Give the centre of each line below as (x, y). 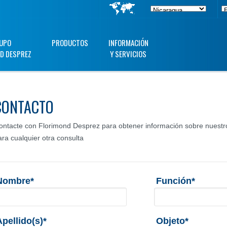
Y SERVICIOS (128, 54)
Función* (176, 181)
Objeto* (172, 221)
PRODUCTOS (70, 43)
